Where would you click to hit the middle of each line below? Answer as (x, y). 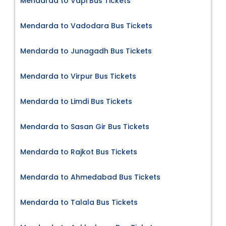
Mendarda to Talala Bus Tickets (79, 203)
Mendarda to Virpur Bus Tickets (78, 76)
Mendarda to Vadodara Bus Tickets (86, 26)
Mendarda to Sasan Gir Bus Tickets (85, 127)
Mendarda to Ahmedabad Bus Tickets (90, 177)
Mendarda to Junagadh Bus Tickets (86, 51)
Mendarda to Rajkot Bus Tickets (79, 152)
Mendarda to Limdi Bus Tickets (76, 102)
